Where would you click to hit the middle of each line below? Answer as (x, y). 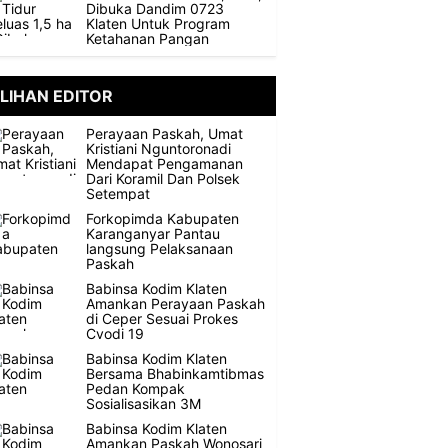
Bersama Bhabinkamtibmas (175, 373)
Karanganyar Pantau (153, 233)
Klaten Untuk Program (158, 23)
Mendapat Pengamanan (164, 163)
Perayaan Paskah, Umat (164, 133)
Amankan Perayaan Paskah (175, 303)
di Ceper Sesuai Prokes (162, 318)
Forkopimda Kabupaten (162, 218)
